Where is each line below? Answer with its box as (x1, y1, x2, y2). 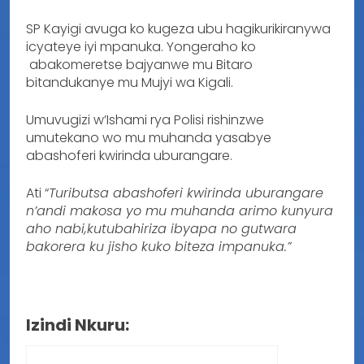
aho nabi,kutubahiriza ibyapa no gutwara (26, 219, 297, 238)
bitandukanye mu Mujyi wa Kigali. (26, 72, 233, 92)
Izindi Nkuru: (26, 313, 129, 336)
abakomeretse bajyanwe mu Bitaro (26, 54, 253, 74)
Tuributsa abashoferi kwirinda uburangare (49, 183, 323, 202)
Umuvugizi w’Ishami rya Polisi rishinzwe (26, 110, 264, 129)
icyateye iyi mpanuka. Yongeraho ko (26, 37, 256, 56)
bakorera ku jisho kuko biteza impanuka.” (26, 236, 292, 256)
